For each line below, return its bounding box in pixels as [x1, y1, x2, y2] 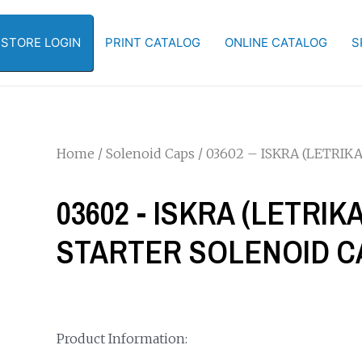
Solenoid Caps [105, 145, 195, 162]
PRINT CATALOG [105, 35, 200, 50]
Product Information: [56, 330, 187, 347]
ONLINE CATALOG [225, 35, 327, 50]
